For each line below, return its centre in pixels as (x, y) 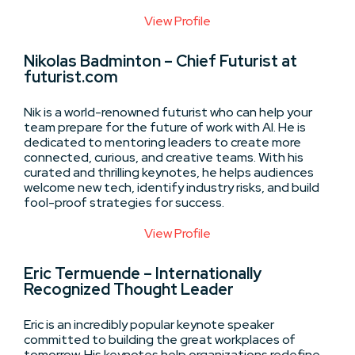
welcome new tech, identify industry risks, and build (172, 187)
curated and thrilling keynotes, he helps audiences (169, 172)
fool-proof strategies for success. (124, 202)
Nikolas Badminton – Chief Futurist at (160, 61)
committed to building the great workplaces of (160, 339)
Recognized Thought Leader (129, 289)
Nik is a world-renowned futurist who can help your (168, 112)
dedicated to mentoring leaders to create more (162, 142)
